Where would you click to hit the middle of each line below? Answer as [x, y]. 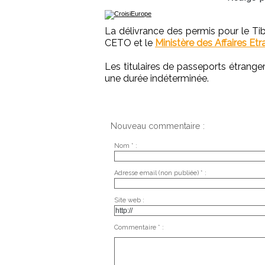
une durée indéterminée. [157, 79]
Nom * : [125, 146]
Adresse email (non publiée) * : [160, 173]
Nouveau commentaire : [158, 126]
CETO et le [130, 43]
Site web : [129, 200]
